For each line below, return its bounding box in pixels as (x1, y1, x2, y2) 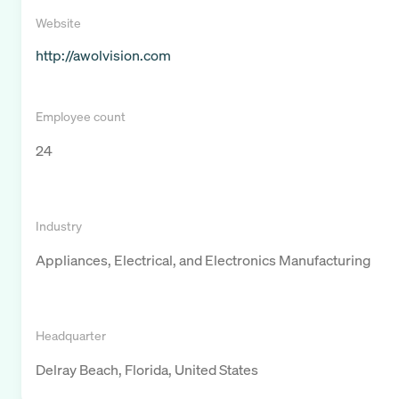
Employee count (36, 108, 126, 126)
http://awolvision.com (36, 45, 171, 66)
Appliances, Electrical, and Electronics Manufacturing (36, 250, 370, 271)
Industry (36, 217, 82, 235)
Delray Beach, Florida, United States (36, 360, 258, 380)
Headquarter (36, 327, 106, 345)
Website (36, 14, 81, 32)
